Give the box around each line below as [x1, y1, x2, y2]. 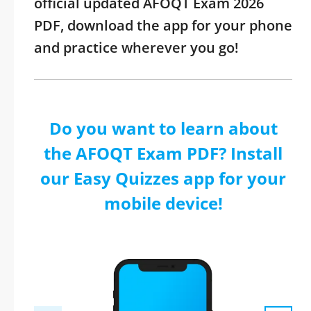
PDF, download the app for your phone [34, 16, 292, 35]
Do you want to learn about [49, 117, 278, 140]
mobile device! [103, 192, 223, 215]
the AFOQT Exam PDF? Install [44, 142, 283, 165]
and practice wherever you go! [34, 38, 239, 57]
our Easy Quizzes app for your [40, 167, 286, 190]
